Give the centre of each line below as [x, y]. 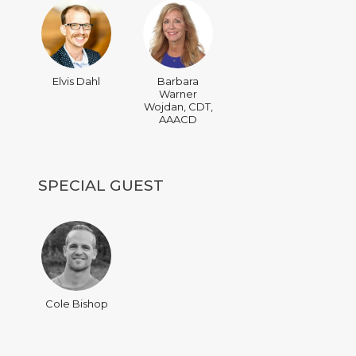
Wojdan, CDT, [178, 107]
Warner [178, 94]
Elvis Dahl [76, 81]
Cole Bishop [76, 304]
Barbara [178, 81]
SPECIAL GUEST [101, 186]
